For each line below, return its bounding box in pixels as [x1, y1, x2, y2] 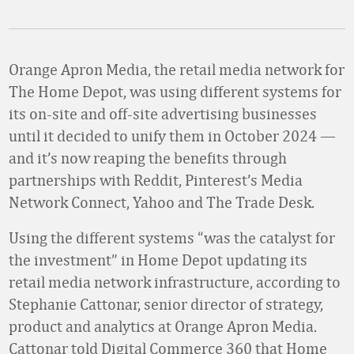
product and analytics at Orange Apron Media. [9, 317, 317, 335]
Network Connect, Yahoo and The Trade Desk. [9, 193, 314, 211]
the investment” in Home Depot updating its [9, 250, 307, 269]
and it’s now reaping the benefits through [9, 149, 287, 167]
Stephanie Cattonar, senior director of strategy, [9, 295, 323, 313]
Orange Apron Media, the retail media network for [9, 60, 345, 78]
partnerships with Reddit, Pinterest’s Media [9, 171, 303, 189]
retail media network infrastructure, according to [9, 273, 341, 291]
